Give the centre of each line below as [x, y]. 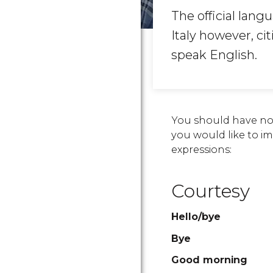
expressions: [201, 150]
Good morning [209, 260]
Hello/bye [196, 217]
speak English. [214, 55]
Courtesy [211, 191]
